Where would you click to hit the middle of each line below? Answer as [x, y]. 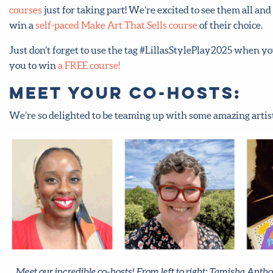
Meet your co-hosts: [125, 93]
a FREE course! [89, 66]
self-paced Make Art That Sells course [116, 25]
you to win [34, 66]
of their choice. [230, 25]
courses [26, 10]
